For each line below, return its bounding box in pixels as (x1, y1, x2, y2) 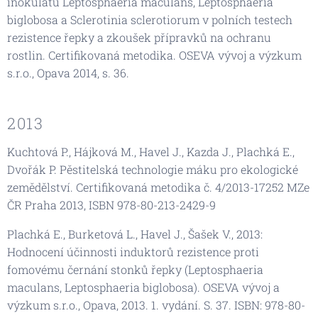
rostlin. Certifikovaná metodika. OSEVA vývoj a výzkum (7, 47, 302, 62)
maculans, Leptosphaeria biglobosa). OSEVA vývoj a (7, 279, 280, 295)
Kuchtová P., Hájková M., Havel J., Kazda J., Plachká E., (7, 143, 295, 159)
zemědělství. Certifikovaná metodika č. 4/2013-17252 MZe (7, 179, 309, 194)
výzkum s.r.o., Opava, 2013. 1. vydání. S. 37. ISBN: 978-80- (7, 297, 305, 312)
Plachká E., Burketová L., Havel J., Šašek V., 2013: (7, 226, 263, 241)
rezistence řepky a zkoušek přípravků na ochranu (7, 29, 271, 45)
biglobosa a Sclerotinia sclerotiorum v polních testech (7, 11, 292, 27)
